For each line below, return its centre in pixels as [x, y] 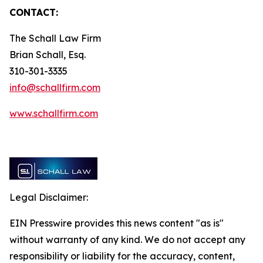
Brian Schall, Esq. [49, 55]
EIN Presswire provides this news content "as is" [117, 223]
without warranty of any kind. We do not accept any [127, 240]
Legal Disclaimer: [49, 197]
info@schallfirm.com [55, 87]
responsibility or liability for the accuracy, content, [122, 256]
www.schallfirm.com [54, 113]
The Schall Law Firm [56, 38]
